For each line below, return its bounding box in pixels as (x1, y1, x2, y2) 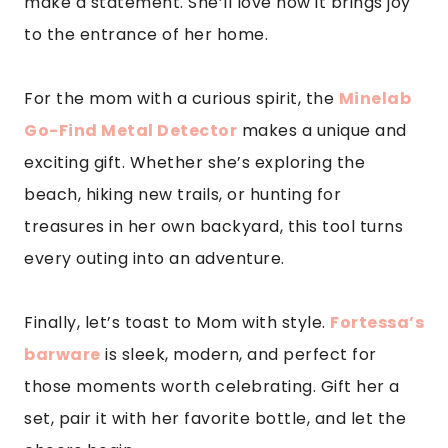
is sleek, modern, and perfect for (100, 342, 377, 366)
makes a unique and (237, 118, 407, 142)
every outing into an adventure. (24, 246, 285, 270)
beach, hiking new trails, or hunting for (24, 182, 341, 206)
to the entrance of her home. (24, 22, 268, 46)
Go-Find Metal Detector (24, 118, 237, 142)
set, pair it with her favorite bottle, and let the (24, 406, 406, 430)
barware (24, 342, 101, 366)
